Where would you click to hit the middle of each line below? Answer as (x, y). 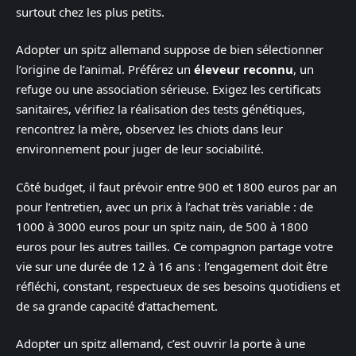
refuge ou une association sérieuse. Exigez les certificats (168, 89)
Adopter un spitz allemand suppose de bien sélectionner (170, 50)
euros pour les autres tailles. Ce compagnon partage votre (174, 246)
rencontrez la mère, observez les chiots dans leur (149, 129)
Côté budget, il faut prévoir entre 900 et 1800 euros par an (176, 186)
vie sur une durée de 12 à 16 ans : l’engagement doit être (172, 266)
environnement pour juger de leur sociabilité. (140, 149)
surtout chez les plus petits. (90, 12)
